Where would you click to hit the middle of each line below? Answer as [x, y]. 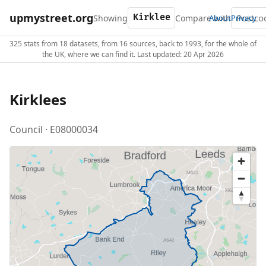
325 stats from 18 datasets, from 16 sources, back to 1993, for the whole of [133, 44]
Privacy [244, 18]
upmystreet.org [51, 18]
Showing [110, 18]
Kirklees [38, 99]
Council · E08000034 [54, 129]
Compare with [203, 18]
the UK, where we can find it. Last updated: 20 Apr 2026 [133, 54]
